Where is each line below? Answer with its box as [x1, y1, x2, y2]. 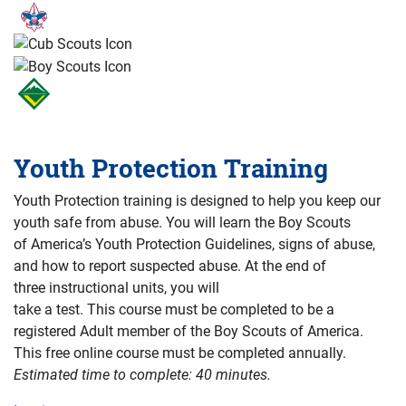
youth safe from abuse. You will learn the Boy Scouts [14, 213, 351, 231]
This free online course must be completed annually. [14, 343, 346, 362]
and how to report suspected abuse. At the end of [14, 256, 326, 275]
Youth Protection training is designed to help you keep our [14, 191, 381, 209]
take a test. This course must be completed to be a [14, 300, 334, 318]
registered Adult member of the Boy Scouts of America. [14, 322, 363, 340]
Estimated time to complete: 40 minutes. [14, 365, 271, 383]
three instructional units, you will [14, 278, 219, 296]
